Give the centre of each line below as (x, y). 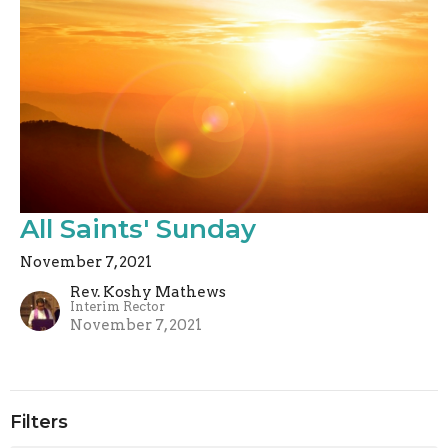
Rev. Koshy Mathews (148, 292)
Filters (39, 422)
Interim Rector (117, 307)
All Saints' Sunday (138, 229)
